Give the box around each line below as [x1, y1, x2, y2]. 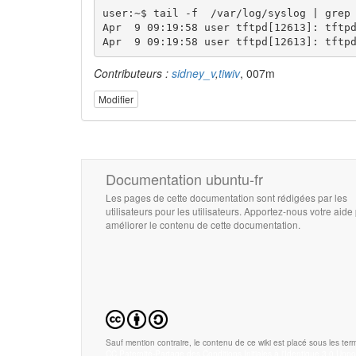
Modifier [99, 91, 133, 106]
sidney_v [172, 65, 215, 82]
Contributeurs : [94, 65, 172, 82]
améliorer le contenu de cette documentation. [106, 217, 300, 231]
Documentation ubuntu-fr [106, 168, 263, 189]
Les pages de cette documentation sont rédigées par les [106, 190, 347, 204]
